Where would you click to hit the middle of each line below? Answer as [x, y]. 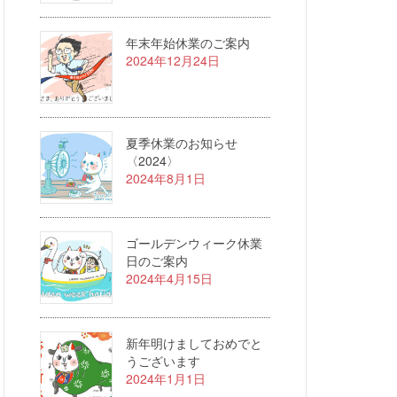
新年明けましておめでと [194, 343]
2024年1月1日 [166, 378]
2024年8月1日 [166, 178]
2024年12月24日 [173, 60]
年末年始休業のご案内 [188, 43]
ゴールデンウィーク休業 [194, 243]
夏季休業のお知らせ [182, 143]
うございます [163, 361]
